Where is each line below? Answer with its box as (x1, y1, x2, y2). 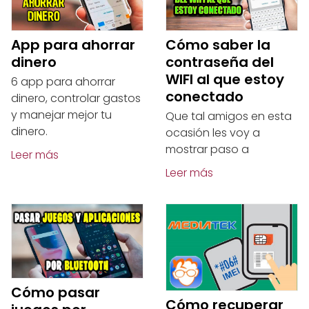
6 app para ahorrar (11, 74, 115, 90)
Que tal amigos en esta (166, 108, 292, 125)
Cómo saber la (166, 35, 270, 55)
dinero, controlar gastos (11, 90, 141, 107)
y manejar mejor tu (11, 107, 112, 123)
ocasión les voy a (166, 125, 260, 141)
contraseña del (166, 52, 274, 72)
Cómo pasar (11, 283, 100, 302)
